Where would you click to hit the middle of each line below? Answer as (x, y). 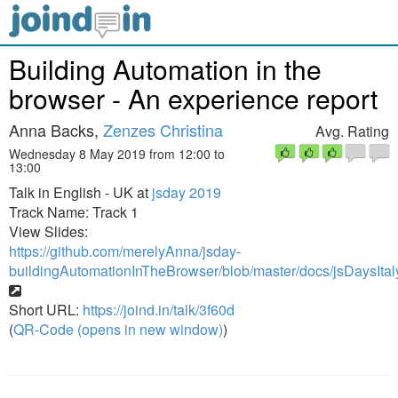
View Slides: (48, 231)
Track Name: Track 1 (74, 212)
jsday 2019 (187, 192)
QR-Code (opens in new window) (118, 329)
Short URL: (46, 310)
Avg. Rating (352, 131)
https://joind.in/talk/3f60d (159, 310)
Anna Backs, (56, 130)
